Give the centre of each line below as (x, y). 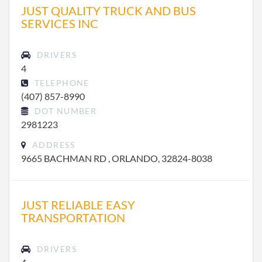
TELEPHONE (61, 83)
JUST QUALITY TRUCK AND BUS (108, 11)
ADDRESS (52, 145)
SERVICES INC (60, 23)
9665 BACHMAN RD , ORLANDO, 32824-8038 (117, 158)
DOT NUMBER (64, 111)
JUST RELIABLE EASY (78, 205)
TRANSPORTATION (73, 218)
